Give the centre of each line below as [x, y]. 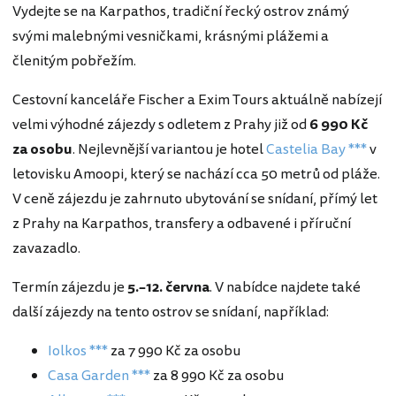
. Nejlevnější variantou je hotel [169, 150]
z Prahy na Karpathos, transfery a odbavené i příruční [182, 224]
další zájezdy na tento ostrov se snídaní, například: [171, 312]
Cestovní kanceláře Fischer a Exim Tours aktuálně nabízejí [197, 100]
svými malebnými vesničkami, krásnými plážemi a [171, 37]
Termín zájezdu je [70, 288]
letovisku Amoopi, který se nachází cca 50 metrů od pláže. [196, 175]
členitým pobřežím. [74, 61]
